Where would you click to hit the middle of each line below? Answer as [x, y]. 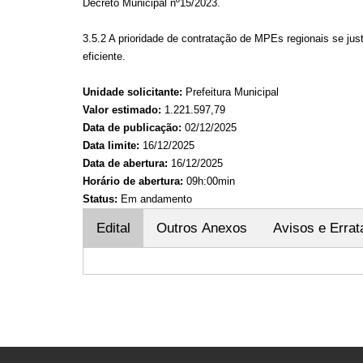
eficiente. [104, 56]
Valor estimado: [122, 110]
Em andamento [155, 199]
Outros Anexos [202, 228]
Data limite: [111, 145]
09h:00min [209, 181]
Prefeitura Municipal [231, 92]
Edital [113, 228]
